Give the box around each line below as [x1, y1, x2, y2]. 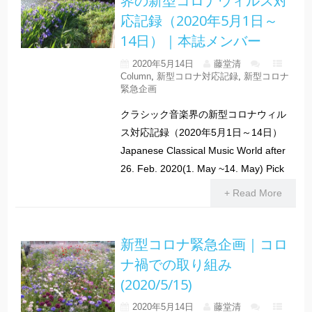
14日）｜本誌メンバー [120, 31, 261, 51]
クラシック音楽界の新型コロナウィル [120, 109, 286, 120]
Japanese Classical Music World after [120, 145, 286, 157]
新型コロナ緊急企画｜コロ [120, 235, 288, 254]
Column [120, 71, 151, 82]
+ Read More [224, 187, 282, 199]
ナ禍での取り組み [120, 255, 232, 274]
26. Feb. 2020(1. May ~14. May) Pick [120, 163, 284, 175]
